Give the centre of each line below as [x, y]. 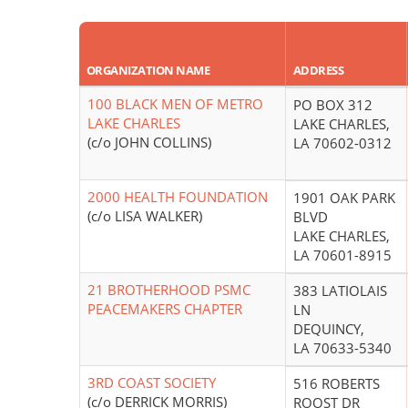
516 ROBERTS [337, 384]
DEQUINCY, [329, 329]
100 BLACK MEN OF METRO [175, 104]
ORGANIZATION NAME [148, 71]
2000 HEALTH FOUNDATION [178, 197]
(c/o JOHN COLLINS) [149, 143]
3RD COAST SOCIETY [152, 383]
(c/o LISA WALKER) [145, 216]
